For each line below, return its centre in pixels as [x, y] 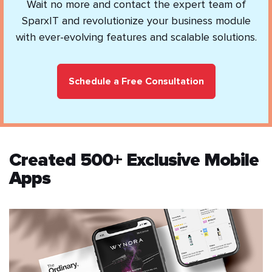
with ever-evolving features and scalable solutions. [136, 37]
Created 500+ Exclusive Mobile [134, 161]
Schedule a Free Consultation [136, 82]
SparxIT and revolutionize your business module [136, 21]
